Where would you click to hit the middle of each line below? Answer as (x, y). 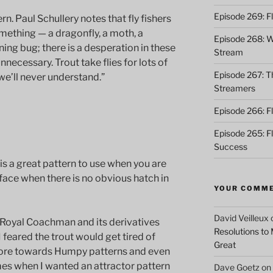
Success (230, 146)
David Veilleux (241, 218)
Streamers (234, 88)
